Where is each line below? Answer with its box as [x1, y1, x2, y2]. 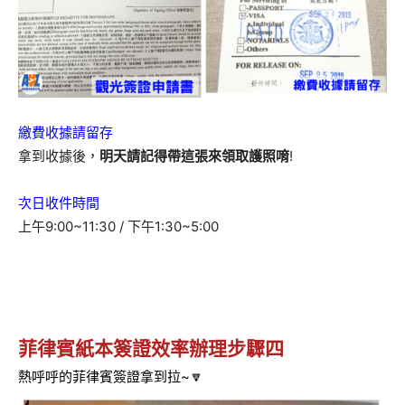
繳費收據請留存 [18, 123, 113, 141]
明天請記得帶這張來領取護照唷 [99, 146, 289, 165]
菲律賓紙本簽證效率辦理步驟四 [18, 336, 284, 360]
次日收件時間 [18, 193, 99, 212]
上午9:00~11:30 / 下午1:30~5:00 [18, 217, 219, 235]
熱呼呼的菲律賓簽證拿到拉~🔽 [18, 367, 203, 385]
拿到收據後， [18, 146, 99, 165]
